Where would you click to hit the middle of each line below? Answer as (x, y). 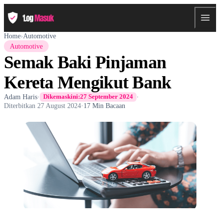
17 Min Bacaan (104, 105)
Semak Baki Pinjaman (85, 62)
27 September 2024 (107, 97)
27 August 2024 (59, 105)
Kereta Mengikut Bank (88, 82)
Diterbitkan (21, 105)
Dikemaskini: (62, 97)
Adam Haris (21, 96)
